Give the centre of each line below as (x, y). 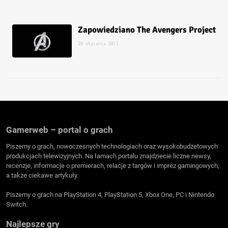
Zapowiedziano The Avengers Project (147, 30)
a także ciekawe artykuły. (42, 175)
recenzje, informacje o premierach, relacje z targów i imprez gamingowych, (113, 165)
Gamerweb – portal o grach (60, 130)
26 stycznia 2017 (98, 43)
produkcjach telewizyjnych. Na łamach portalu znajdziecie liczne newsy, (109, 156)
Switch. (17, 205)
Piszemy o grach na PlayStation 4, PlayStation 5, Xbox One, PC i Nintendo (110, 195)
